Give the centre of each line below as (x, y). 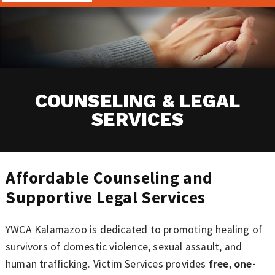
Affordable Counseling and (109, 178)
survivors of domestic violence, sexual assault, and (124, 247)
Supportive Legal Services (105, 197)
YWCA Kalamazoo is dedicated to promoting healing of (134, 230)
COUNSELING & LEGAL (137, 101)
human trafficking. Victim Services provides (107, 264)
